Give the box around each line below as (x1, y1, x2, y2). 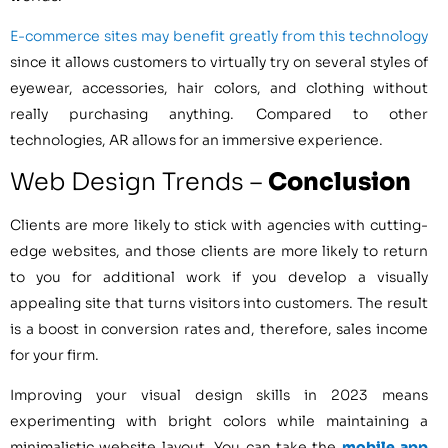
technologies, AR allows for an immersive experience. (10, 131, 383, 150)
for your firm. (10, 345, 99, 364)
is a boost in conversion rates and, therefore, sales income (10, 319, 428, 338)
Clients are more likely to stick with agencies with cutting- (10, 215, 428, 234)
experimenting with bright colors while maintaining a (10, 412, 428, 431)
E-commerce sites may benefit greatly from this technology (10, 27, 428, 46)
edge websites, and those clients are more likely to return (10, 241, 428, 260)
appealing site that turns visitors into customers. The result (10, 293, 428, 312)
